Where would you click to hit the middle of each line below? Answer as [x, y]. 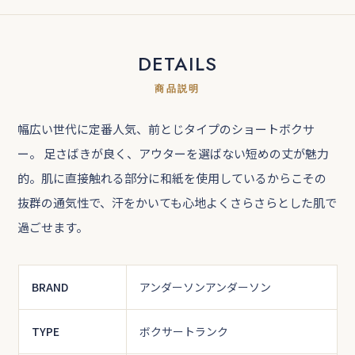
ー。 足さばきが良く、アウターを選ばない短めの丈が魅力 [174, 154]
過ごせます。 [53, 227]
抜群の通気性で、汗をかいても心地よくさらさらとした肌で [177, 203]
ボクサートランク [183, 332]
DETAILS [177, 64]
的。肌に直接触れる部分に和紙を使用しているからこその [172, 178]
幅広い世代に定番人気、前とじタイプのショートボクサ [166, 129]
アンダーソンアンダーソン [205, 287]
